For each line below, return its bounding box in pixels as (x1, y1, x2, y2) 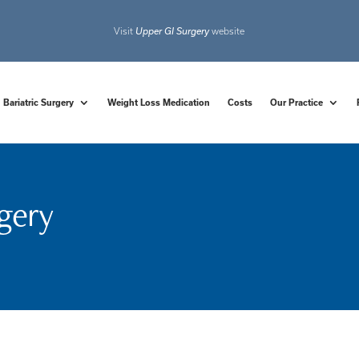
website (209, 25, 245, 36)
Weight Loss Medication (107, 97, 211, 107)
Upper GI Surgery (135, 25, 210, 36)
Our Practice (270, 97, 324, 107)
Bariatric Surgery (3, 97, 75, 107)
